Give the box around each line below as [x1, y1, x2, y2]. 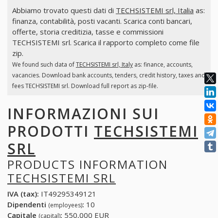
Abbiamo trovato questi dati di [12, 5, 116, 16]
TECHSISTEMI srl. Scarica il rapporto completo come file [12, 37, 200, 48]
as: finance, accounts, [132, 60, 193, 69]
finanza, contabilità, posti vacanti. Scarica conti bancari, [12, 16, 192, 26]
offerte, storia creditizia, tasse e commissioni [12, 27, 163, 37]
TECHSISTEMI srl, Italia [115, 5, 194, 16]
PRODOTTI [7, 121, 94, 141]
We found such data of [12, 60, 76, 69]
